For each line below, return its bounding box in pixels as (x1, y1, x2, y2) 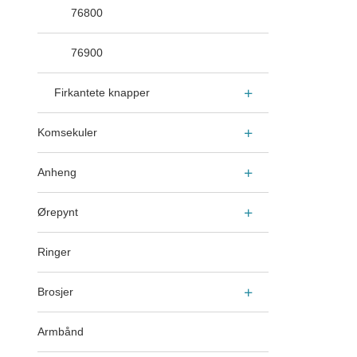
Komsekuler (37, 126, 97, 139)
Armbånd (37, 325, 84, 339)
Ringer (37, 245, 71, 259)
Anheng (37, 166, 76, 179)
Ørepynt (37, 206, 78, 219)
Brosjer (37, 285, 73, 299)
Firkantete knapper (54, 86, 150, 100)
